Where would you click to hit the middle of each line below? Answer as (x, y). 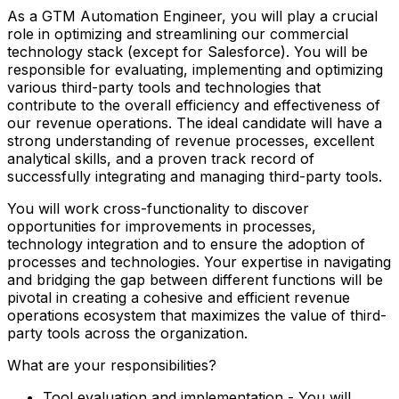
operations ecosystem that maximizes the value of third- (197, 315)
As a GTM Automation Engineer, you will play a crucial (192, 16)
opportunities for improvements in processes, (162, 226)
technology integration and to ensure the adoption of (186, 244)
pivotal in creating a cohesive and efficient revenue (179, 297)
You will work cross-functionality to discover (158, 208)
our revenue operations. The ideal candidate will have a (195, 122)
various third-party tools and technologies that (164, 87)
